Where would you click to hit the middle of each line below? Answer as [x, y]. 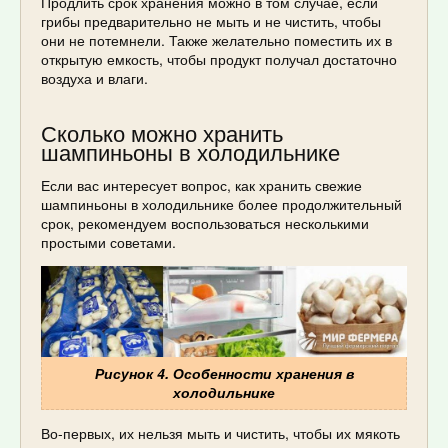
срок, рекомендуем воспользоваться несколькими [205, 223]
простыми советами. [108, 242]
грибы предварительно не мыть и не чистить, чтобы [211, 21]
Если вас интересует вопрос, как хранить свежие [201, 185]
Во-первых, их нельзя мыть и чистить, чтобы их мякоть [220, 432]
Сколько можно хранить [162, 133]
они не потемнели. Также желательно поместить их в [216, 40]
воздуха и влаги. [94, 78]
